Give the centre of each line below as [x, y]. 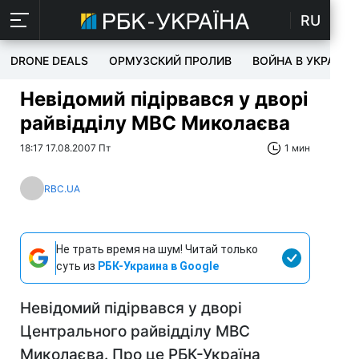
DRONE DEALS [49, 61]
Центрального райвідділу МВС [135, 331]
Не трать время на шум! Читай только [157, 249]
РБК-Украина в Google [158, 266]
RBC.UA [62, 188]
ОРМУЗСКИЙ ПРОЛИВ [170, 61]
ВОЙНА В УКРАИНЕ [305, 61]
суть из [77, 266]
